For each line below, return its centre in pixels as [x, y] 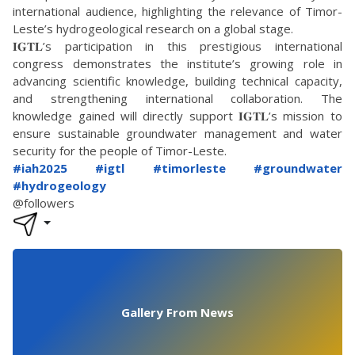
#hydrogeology [60, 186]
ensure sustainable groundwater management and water [177, 134]
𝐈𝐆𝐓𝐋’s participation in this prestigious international [177, 46]
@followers [44, 203]
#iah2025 [40, 168]
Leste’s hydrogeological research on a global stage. [153, 29]
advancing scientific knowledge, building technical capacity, [177, 81]
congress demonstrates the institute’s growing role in [177, 64]
